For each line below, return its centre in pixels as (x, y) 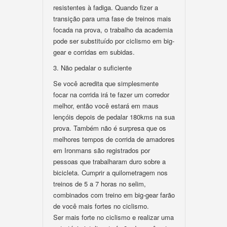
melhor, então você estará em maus (106, 106)
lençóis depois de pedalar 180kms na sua (114, 117)
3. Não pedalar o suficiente (92, 68)
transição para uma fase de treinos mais (112, 18)
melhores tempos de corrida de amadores (114, 139)
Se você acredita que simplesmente (106, 83)
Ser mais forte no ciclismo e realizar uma (113, 217)
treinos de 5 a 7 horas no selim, (100, 184)
